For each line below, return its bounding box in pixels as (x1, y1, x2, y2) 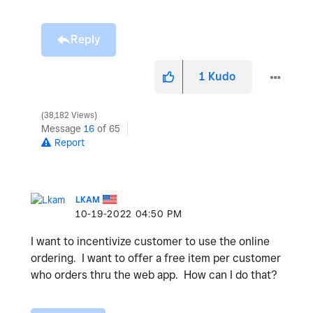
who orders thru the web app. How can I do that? (31, 268, 277, 282)
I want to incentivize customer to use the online (31, 234, 270, 248)
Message (41, 122, 84, 134)
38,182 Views (42, 110, 96, 120)
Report (54, 136, 85, 148)
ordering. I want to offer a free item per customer (31, 251, 281, 265)
